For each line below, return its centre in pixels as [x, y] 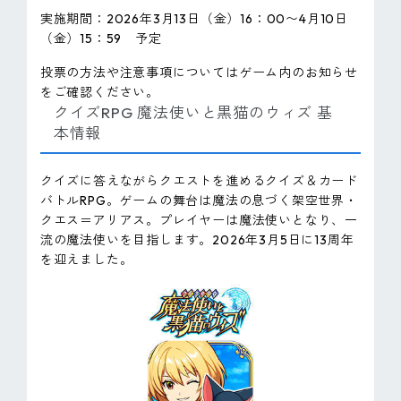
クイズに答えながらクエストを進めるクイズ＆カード [199, 181]
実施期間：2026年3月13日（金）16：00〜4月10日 [194, 18]
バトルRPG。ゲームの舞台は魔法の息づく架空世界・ [199, 201]
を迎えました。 [86, 260]
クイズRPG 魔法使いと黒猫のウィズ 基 [193, 112]
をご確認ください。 [100, 92]
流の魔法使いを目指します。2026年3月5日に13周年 [197, 240]
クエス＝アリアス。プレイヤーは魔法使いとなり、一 [199, 221]
